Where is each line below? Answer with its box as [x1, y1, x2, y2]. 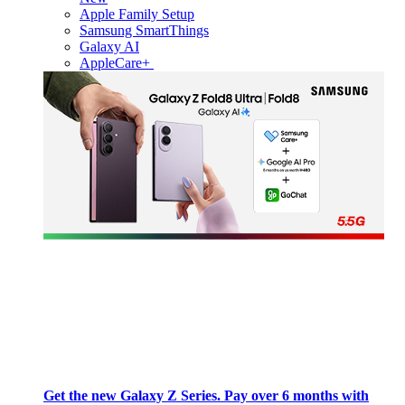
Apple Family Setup [80, 5, 194, 22]
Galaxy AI [80, 38, 139, 54]
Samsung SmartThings [80, 22, 209, 38]
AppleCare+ [80, 54, 154, 71]
